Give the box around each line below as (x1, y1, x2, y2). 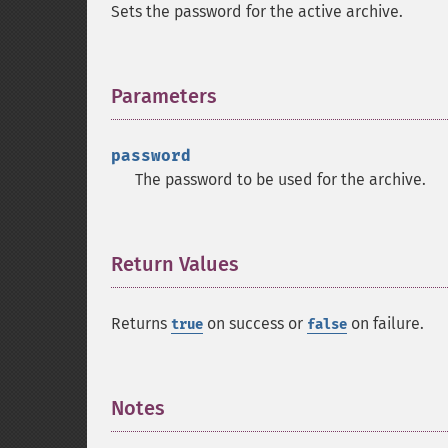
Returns (111, 314, 171, 333)
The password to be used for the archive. (135, 170, 426, 189)
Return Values (111, 252, 239, 276)
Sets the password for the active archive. (111, 2, 403, 21)
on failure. (347, 314, 424, 333)
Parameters (111, 84, 217, 108)
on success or (203, 314, 307, 333)
